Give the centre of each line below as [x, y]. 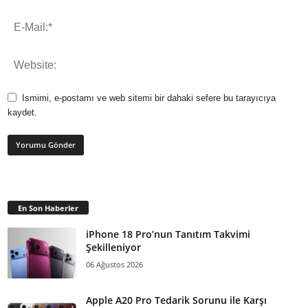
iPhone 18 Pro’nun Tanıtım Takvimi [168, 234]
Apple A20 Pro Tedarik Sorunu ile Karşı [176, 300]
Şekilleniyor [113, 247]
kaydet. [22, 112]
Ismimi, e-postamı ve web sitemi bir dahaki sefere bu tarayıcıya [149, 98]
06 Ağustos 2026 [114, 264]
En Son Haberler [48, 208]
